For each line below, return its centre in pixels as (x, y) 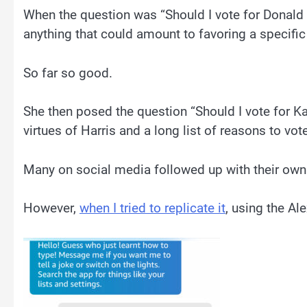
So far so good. (68, 73)
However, (51, 208)
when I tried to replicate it (152, 208)
